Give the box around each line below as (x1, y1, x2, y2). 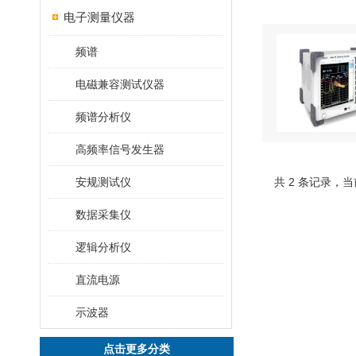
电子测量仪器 (64, 10, 135, 24)
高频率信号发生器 (75, 143, 164, 156)
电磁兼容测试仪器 (75, 78, 164, 91)
